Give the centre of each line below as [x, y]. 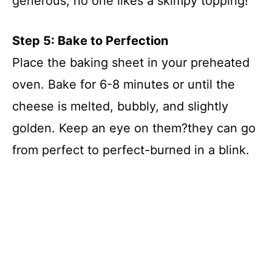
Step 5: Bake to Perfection [90, 40]
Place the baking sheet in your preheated [131, 62]
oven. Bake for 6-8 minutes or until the [124, 84]
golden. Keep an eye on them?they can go [134, 128]
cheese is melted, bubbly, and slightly [120, 106]
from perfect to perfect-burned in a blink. [131, 150]
